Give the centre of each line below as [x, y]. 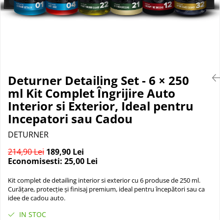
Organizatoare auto [40, 9]
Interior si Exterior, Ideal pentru [101, 106]
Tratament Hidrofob [40, 14]
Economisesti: [36, 161]
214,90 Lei [26, 152]
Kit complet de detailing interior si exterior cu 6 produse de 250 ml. [104, 180]
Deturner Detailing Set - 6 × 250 [98, 80]
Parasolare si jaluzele [43, 24]
